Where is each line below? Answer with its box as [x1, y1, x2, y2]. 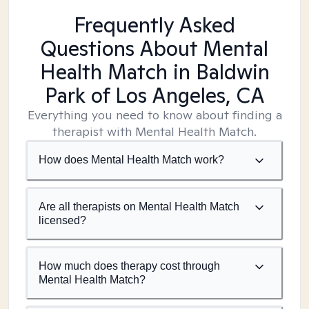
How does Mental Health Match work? [39, 154, 224, 166]
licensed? [39, 215, 86, 226]
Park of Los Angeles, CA [44, 81, 265, 109]
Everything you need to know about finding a [27, 107, 282, 123]
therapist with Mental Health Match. [52, 123, 257, 139]
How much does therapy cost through [39, 260, 220, 272]
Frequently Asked [74, 11, 235, 39]
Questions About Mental [41, 34, 268, 62]
